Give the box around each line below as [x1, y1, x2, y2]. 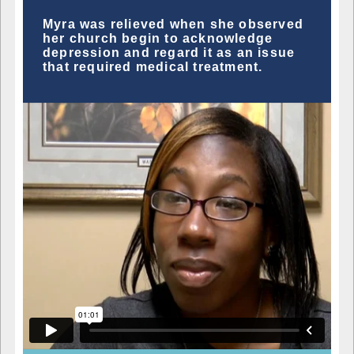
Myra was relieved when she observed [43, 17, 304, 31]
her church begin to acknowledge [43, 31, 273, 45]
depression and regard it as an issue [43, 45, 296, 59]
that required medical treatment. [43, 59, 263, 73]
